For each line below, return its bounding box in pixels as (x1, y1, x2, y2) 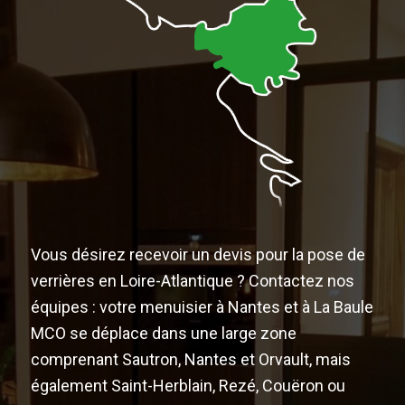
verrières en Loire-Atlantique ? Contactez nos (30, 271, 354, 291)
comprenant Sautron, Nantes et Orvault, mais (30, 350, 351, 370)
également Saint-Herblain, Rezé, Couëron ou (30, 376, 345, 396)
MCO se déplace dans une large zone (30, 324, 297, 344)
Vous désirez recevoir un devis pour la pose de (30, 245, 365, 265)
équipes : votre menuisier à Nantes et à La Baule (30, 297, 373, 317)
